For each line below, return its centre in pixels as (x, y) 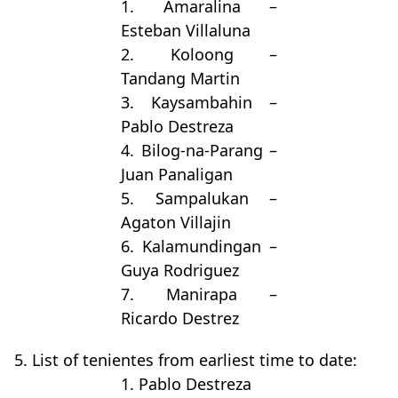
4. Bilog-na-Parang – (199, 151)
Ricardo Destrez (180, 318)
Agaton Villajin (176, 223)
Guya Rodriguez (180, 271)
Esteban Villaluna (186, 31)
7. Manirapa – (199, 295)
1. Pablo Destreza (186, 384)
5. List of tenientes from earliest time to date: (186, 360)
